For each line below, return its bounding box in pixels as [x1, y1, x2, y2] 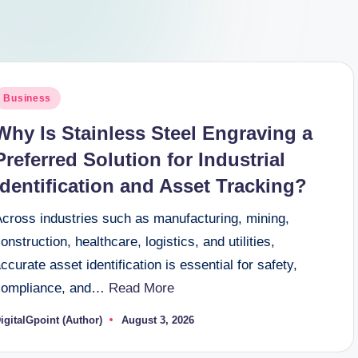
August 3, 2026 [121, 313, 195, 326]
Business [3, 92, 52, 104]
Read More [109, 280, 175, 296]
